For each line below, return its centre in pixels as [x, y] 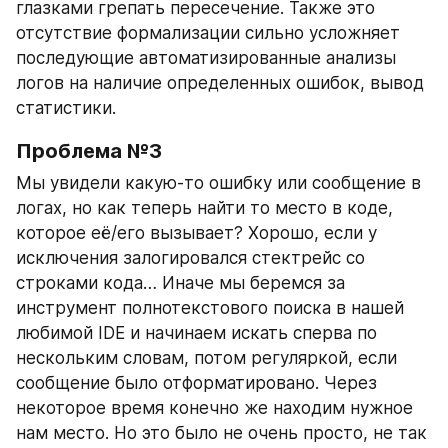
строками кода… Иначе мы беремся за [180, 283]
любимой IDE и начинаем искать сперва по [196, 333]
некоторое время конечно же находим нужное [214, 408]
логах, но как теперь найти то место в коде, [204, 208]
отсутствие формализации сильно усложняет [208, 33]
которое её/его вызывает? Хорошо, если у [196, 233]
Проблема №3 [89, 151]
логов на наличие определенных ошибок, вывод [220, 83]
